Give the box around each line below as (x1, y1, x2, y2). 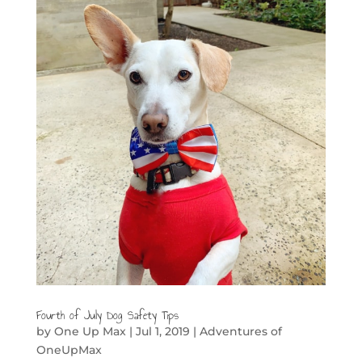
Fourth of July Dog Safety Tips (36, 305, 179, 325)
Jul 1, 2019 (135, 323, 190, 339)
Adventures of (199, 323, 282, 339)
